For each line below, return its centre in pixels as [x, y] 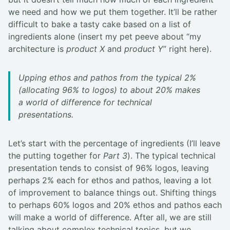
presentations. [46, 115]
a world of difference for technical [85, 102]
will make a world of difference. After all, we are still [110, 217]
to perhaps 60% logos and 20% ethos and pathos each [115, 205]
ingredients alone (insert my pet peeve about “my [105, 37]
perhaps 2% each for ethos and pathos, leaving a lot [110, 180]
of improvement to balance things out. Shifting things [112, 193]
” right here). [187, 49]
